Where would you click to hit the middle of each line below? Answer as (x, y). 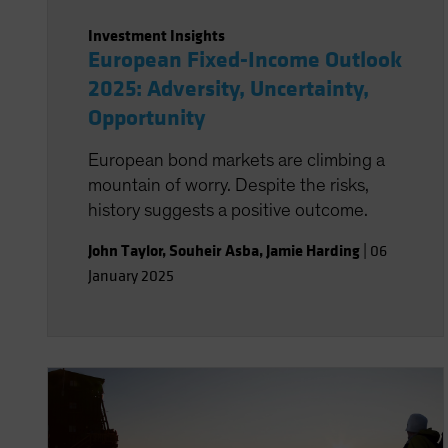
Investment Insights (156, 35)
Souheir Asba (214, 250)
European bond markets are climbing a (236, 160)
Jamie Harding (313, 250)
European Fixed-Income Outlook (245, 60)
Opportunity (146, 118)
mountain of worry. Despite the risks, (228, 185)
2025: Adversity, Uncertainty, (228, 89)
